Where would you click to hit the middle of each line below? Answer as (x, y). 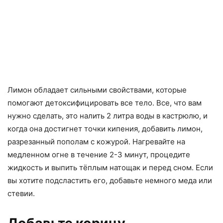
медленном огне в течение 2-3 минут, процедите (99, 154)
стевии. (21, 193)
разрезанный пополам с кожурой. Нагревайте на (96, 141)
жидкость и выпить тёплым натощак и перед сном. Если (110, 167)
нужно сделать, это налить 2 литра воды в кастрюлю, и (108, 115)
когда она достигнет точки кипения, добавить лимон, (105, 128)
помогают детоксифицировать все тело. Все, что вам (105, 103)
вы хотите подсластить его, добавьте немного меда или (110, 180)
